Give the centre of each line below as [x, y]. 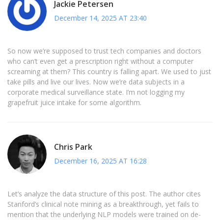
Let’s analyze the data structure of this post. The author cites [104, 194]
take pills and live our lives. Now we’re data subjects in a [96, 82]
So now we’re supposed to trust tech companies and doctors [104, 51]
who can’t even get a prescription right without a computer [100, 61]
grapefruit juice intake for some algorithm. [74, 103]
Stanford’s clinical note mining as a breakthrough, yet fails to [103, 204]
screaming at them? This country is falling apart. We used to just [109, 72]
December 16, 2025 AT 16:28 [100, 161]
